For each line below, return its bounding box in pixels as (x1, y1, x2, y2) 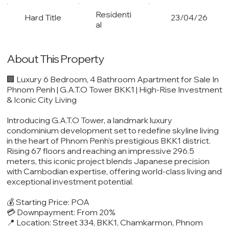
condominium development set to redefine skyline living (7, 125, 219, 136)
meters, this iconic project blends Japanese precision (7, 156, 210, 167)
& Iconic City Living (7, 95, 77, 105)
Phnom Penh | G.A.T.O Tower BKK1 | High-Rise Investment (7, 84, 223, 95)
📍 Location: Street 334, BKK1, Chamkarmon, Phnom (7, 217, 203, 228)
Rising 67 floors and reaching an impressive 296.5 (7, 146, 195, 156)
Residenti (96, 9, 132, 20)
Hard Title (24, 12, 61, 23)
